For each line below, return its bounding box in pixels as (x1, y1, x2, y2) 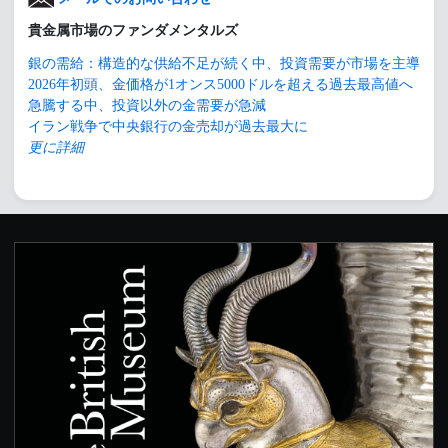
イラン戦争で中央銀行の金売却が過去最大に (28, 119, 308, 135)
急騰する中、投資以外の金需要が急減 (28, 98, 266, 114)
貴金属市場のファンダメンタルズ (28, 23, 238, 39)
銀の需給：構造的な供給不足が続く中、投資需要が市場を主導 (28, 56, 420, 72)
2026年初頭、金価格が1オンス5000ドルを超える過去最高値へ (28, 77, 413, 93)
